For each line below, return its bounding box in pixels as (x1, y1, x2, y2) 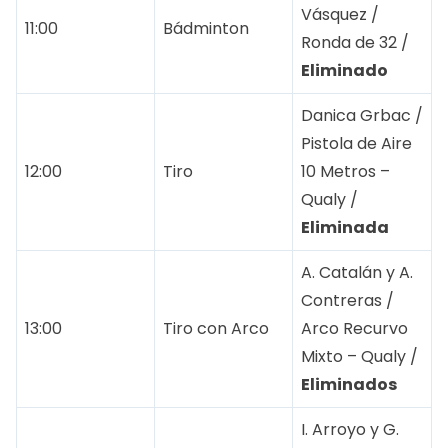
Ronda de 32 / (301, 30, 409, 54)
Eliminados (301, 372, 397, 396)
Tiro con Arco (163, 316, 269, 340)
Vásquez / (301, 2, 379, 26)
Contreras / (301, 288, 394, 312)
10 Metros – (301, 159, 390, 183)
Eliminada (301, 215, 389, 239)
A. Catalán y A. (301, 260, 413, 284)
